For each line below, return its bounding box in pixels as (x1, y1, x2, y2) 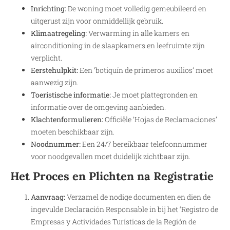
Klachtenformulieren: (31, 114, 103, 124)
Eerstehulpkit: (31, 65, 78, 75)
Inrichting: (31, 3, 66, 13)
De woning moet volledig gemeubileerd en (66, 3, 206, 13)
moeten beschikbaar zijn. (31, 126, 114, 137)
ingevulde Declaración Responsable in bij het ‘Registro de (31, 204, 218, 215)
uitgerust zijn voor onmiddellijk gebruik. (31, 15, 163, 26)
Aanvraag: (31, 192, 65, 202)
